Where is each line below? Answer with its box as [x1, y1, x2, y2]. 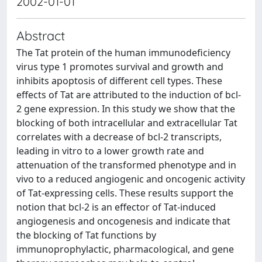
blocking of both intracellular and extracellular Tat [16, 116, 237, 129]
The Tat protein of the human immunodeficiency [16, 46, 230, 59]
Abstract [16, 27, 65, 43]
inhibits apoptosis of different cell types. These [16, 74, 222, 87]
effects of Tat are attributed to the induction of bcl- [16, 88, 241, 101]
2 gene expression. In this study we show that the [16, 102, 235, 115]
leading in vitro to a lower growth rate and [16, 144, 204, 157]
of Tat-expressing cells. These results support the [16, 187, 233, 199]
